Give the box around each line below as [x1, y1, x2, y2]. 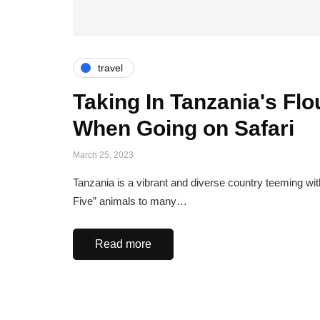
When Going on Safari [73, 116, 294, 141]
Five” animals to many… [73, 195, 187, 208]
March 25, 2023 [73, 150, 134, 161]
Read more [95, 238, 151, 251]
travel [98, 61, 123, 74]
